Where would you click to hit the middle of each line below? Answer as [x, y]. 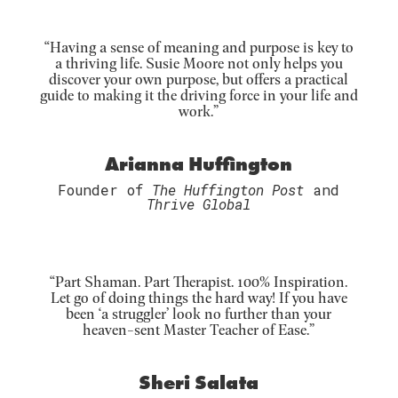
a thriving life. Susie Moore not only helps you [199, 62]
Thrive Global [199, 203]
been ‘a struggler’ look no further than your [199, 313]
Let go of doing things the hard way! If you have [199, 297]
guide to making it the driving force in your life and [199, 94]
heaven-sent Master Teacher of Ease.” [199, 329]
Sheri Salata [199, 382]
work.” [199, 110]
